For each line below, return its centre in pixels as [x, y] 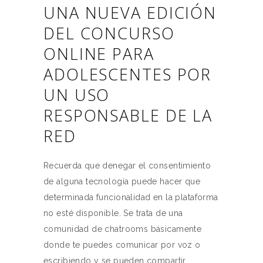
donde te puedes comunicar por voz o [122, 245]
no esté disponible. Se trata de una [113, 213]
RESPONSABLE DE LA [128, 115]
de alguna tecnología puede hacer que [122, 181]
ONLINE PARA [99, 54]
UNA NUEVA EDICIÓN [130, 13]
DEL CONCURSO [109, 33]
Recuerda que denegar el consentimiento [127, 166]
